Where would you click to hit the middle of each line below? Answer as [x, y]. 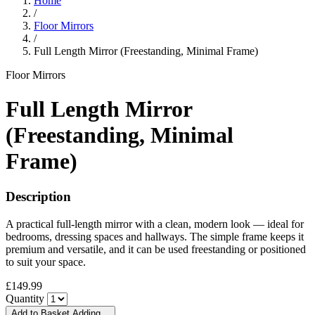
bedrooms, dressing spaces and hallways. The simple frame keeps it [155, 237]
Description [38, 197]
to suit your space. [46, 262]
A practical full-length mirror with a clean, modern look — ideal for [155, 224]
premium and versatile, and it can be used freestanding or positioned [156, 250]
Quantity [25, 299]
